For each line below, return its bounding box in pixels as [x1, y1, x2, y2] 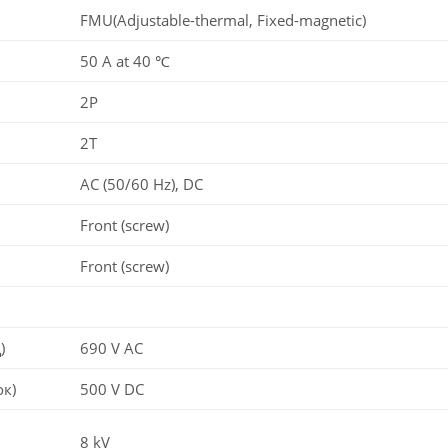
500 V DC [80, 378, 144, 399]
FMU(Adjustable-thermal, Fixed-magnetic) [80, 9, 366, 30]
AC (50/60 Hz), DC [80, 173, 203, 194]
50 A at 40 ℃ [80, 50, 170, 71]
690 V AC [80, 337, 143, 358]
